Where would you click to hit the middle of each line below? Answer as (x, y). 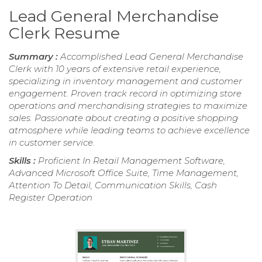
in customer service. (52, 143)
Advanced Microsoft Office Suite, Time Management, (124, 173)
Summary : (35, 57)
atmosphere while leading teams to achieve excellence (129, 130)
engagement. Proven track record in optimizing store (125, 94)
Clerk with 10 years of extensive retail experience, (115, 69)
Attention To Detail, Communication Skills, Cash (113, 185)
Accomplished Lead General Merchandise (152, 57)
